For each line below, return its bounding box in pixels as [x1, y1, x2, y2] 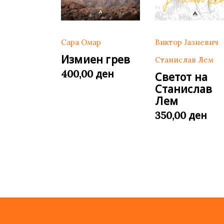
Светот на [155, 70, 208, 84]
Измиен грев [61, 52, 130, 67]
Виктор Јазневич [155, 37, 219, 47]
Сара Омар [61, 37, 101, 47]
